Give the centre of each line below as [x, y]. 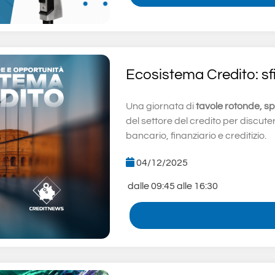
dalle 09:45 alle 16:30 [172, 186]
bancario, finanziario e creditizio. [196, 135]
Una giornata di [161, 106]
